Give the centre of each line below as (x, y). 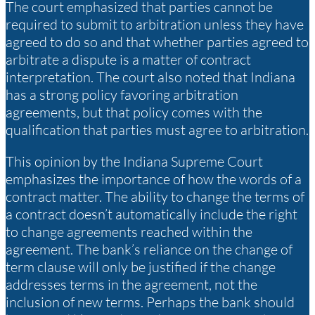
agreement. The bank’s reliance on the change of (149, 250)
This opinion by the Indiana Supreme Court (134, 162)
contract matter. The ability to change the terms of (155, 197)
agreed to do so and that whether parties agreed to (157, 42)
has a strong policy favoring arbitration (122, 95)
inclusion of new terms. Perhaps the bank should (150, 302)
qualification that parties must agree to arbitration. (157, 130)
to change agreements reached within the (129, 232)
